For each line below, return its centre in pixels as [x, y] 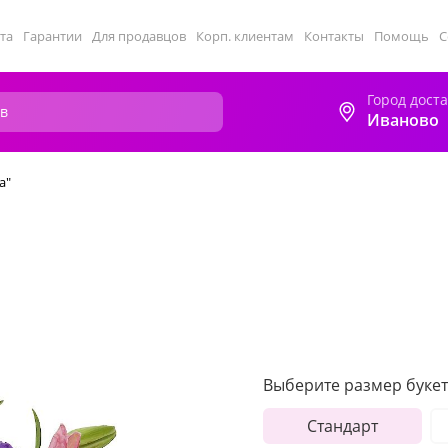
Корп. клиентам [245, 36]
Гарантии [52, 36]
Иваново [403, 120]
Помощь [401, 36]
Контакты [334, 36]
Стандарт [342, 426]
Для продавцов [139, 36]
